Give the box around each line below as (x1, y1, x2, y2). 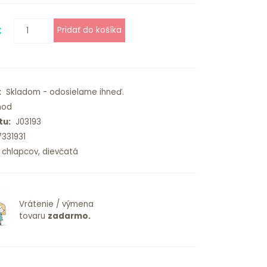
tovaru (18, 210, 48, 222)
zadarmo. (47, 210, 91, 222)
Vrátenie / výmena (18, 198, 94, 210)
